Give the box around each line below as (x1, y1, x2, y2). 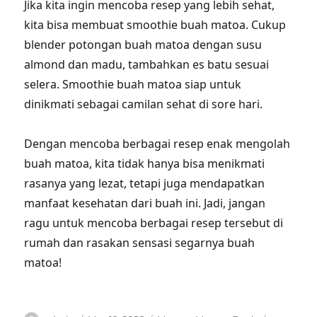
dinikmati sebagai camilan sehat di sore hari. (24, 96, 263, 112)
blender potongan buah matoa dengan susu (24, 37, 263, 52)
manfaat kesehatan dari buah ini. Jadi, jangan (24, 195, 266, 211)
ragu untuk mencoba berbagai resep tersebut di (24, 215, 284, 231)
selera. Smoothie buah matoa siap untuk (24, 76, 242, 92)
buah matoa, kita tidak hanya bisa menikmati (24, 156, 265, 171)
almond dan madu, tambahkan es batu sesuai (24, 57, 270, 72)
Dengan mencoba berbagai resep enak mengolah (24, 136, 291, 151)
